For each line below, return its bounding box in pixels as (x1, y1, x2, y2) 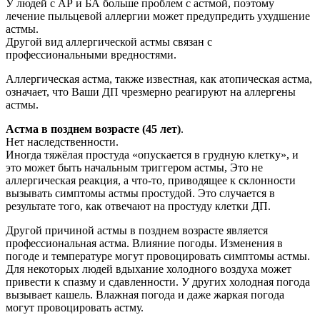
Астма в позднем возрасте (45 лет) (6, 123, 181, 136)
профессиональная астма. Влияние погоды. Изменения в (6, 237, 283, 250)
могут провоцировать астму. (6, 301, 144, 314)
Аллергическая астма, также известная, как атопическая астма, (6, 73, 312, 86)
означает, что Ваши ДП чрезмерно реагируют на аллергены (6, 86, 296, 99)
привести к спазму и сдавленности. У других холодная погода (6, 276, 310, 289)
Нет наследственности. (6, 136, 119, 149)
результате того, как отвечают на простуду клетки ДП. (6, 200, 271, 213)
